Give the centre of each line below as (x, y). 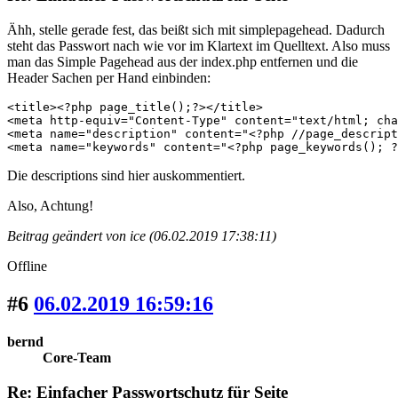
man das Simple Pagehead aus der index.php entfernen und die (183, 62)
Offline (27, 267)
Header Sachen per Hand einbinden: (109, 78)
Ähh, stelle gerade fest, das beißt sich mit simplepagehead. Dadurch (196, 30)
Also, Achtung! (50, 206)
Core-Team (77, 357)
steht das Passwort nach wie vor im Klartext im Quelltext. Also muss (199, 46)
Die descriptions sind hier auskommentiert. (126, 176)
